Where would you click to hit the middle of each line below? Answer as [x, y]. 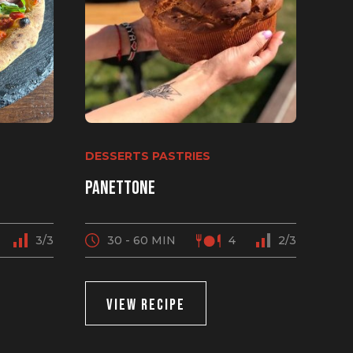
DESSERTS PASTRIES [148, 156]
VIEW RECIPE [146, 305]
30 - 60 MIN [141, 240]
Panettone [120, 188]
